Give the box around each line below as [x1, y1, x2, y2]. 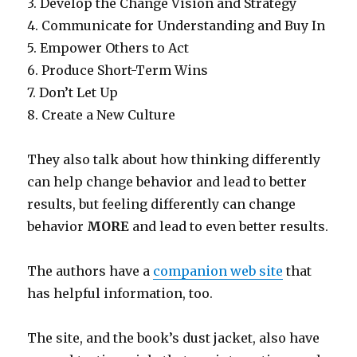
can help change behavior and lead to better [27, 174, 308, 190]
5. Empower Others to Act [27, 40, 190, 56]
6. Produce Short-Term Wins [27, 62, 209, 78]
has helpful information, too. [27, 285, 214, 301]
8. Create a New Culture [27, 107, 176, 123]
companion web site [153, 263, 284, 279]
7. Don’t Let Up [27, 84, 119, 100]
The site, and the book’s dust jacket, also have [27, 330, 320, 346]
